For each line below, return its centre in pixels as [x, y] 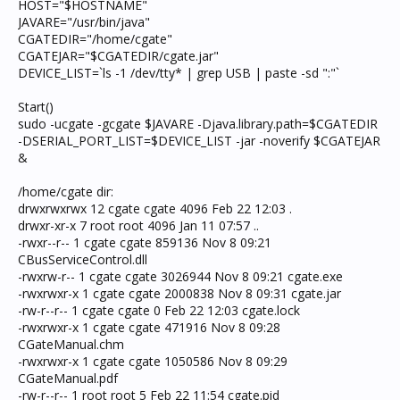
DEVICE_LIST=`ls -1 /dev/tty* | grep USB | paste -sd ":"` [179, 73]
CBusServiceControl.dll [83, 259]
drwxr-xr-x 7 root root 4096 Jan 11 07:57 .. [138, 225]
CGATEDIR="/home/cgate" [95, 39]
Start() [36, 107]
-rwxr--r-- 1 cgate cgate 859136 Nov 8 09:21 [145, 242]
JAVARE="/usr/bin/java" [84, 22]
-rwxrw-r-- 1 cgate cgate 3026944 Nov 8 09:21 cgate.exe [180, 276]
